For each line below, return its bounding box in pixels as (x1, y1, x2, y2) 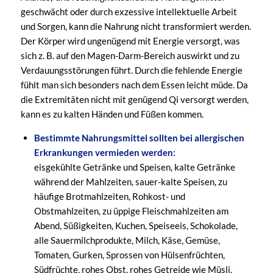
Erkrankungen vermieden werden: (34, 147, 175, 158)
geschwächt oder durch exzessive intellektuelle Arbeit (20, 5, 237, 17)
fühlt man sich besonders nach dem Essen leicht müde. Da (20, 79, 248, 90)
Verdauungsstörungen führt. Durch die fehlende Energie (20, 64, 243, 76)
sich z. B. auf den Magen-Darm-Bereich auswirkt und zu (20, 49, 239, 61)
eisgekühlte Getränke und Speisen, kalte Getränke (34, 161, 235, 173)
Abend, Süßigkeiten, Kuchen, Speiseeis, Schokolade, (34, 220, 238, 232)
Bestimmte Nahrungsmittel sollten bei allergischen (34, 132, 244, 144)
